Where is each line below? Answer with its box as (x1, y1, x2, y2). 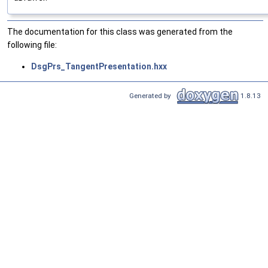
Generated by (129, 91, 175, 100)
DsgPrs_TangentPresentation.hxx (31, 62, 167, 72)
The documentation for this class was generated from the (7, 27, 233, 37)
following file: (7, 40, 57, 50)
